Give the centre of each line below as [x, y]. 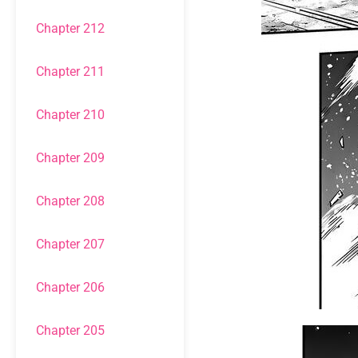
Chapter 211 [70, 72]
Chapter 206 [70, 287]
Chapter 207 [70, 244]
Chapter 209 [70, 158]
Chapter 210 [70, 115]
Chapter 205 [70, 330]
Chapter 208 [70, 201]
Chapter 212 [70, 28]
